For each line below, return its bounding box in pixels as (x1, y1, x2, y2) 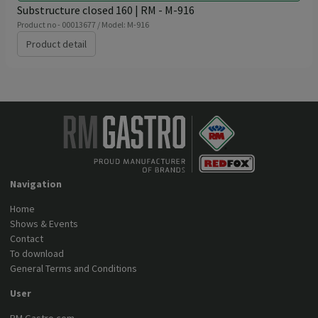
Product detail (26, 38, 87, 50)
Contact (10, 232, 44, 245)
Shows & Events (10, 217, 79, 230)
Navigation (10, 177, 62, 190)
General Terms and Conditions (10, 262, 138, 275)
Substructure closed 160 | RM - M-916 (17, 3, 194, 17)
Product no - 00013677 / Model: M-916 (17, 19, 149, 30)
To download (10, 247, 65, 260)
